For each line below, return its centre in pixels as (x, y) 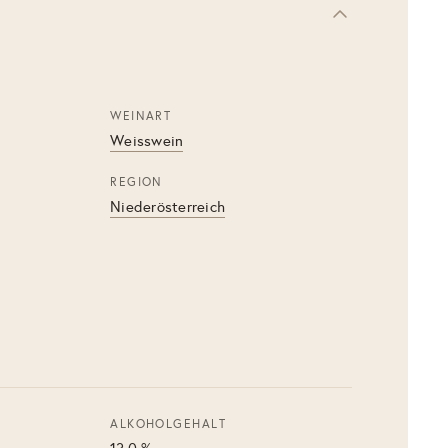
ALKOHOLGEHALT (168, 424)
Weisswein (147, 141)
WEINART (141, 116)
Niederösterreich (168, 207)
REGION (136, 182)
